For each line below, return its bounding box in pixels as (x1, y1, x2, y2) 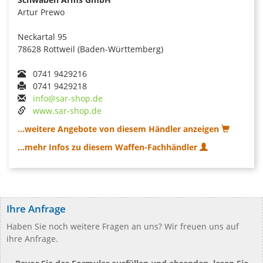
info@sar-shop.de (33, 92, 103, 104)
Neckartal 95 (18, 31, 67, 42)
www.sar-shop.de (33, 104, 102, 116)
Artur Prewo (18, 6, 65, 18)
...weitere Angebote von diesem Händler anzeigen (18, 123, 221, 134)
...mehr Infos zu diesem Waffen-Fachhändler (18, 141, 200, 153)
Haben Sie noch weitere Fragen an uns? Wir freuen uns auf (6, 220, 239, 232)
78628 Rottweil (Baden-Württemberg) (18, 43, 163, 55)
